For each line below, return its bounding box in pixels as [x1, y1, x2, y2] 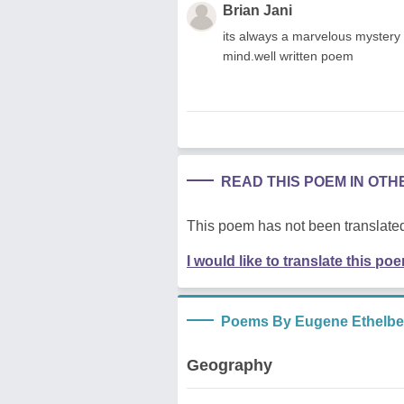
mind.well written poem [223, 48, 353, 63]
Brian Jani [223, 2, 292, 18]
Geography [187, 355, 272, 374]
